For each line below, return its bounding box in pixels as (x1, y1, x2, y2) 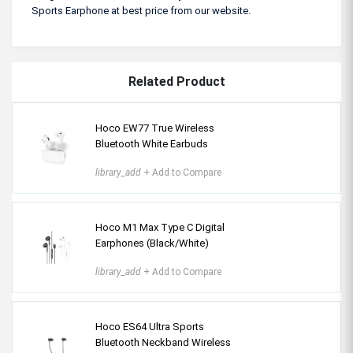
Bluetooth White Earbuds (95, 138, 208, 150)
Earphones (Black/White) (95, 237, 209, 249)
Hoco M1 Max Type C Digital (95, 221, 225, 233)
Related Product (128, 74, 225, 89)
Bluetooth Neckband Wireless (95, 336, 231, 348)
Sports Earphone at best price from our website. (32, 5, 251, 17)
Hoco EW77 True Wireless (95, 122, 214, 134)
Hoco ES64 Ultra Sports (95, 321, 204, 333)
